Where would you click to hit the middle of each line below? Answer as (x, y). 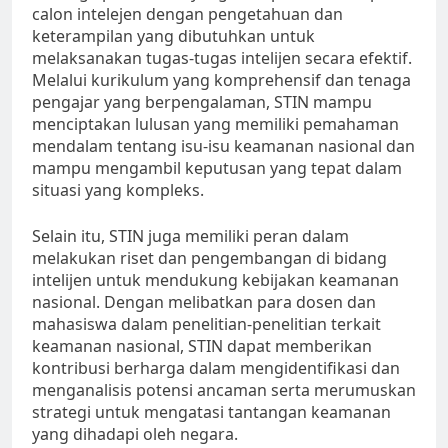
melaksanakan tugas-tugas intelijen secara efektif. (222, 58)
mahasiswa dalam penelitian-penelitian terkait (206, 324)
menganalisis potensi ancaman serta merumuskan (224, 390)
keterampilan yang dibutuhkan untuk (173, 36)
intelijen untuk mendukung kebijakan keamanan (215, 280)
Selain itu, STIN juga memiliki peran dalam (190, 236)
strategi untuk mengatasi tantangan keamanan (211, 412)
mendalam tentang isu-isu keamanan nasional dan (223, 146)
